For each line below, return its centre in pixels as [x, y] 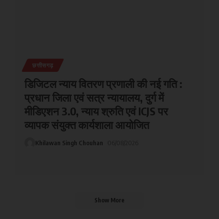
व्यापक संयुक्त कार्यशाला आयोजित [87, 124]
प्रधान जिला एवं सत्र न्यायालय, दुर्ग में [94, 97]
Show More [109, 200]
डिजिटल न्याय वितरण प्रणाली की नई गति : [103, 83]
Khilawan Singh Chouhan [69, 142]
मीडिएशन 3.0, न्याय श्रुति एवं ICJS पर [96, 111]
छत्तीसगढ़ [43, 65]
